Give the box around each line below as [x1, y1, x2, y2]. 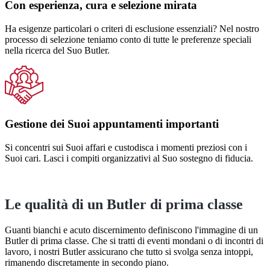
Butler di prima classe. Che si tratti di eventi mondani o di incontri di [5, 235, 263, 246]
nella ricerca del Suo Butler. [5, 45, 110, 55]
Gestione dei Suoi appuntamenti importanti [5, 118, 219, 131]
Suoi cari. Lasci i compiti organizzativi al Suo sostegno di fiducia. [5, 153, 253, 164]
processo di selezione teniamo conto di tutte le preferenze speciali [5, 34, 251, 45]
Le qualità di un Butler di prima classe [5, 196, 243, 212]
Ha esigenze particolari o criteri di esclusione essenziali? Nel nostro [5, 23, 259, 34]
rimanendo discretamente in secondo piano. [5, 257, 169, 268]
